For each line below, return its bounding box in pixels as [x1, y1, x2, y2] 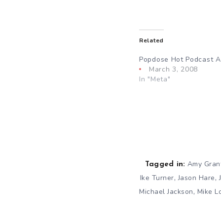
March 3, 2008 [149, 64, 198, 74]
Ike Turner [140, 173, 174, 183]
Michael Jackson [139, 186, 193, 196]
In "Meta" [139, 74, 171, 84]
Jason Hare [178, 173, 215, 183]
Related [139, 36, 164, 44]
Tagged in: [145, 160, 185, 168]
